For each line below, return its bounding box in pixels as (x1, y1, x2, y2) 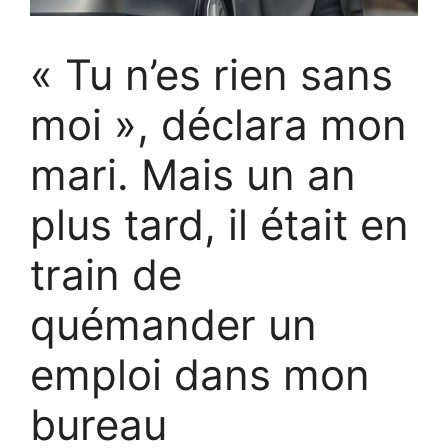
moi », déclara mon (30, 99, 407, 151)
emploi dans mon (30, 349, 370, 401)
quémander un (30, 299, 317, 351)
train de (30, 249, 182, 301)
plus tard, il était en (30, 199, 409, 251)
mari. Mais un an (30, 149, 356, 201)
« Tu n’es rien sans (30, 49, 393, 101)
